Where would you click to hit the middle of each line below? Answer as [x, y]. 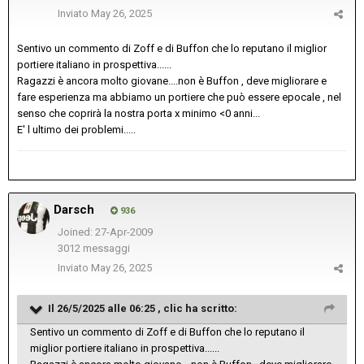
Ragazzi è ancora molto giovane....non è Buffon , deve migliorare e [172, 81]
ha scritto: [210, 309]
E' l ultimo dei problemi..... [76, 130]
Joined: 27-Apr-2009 [105, 232]
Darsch [74, 210]
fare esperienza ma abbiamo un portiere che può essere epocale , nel [179, 97]
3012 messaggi [93, 249]
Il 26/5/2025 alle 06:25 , [106, 309]
